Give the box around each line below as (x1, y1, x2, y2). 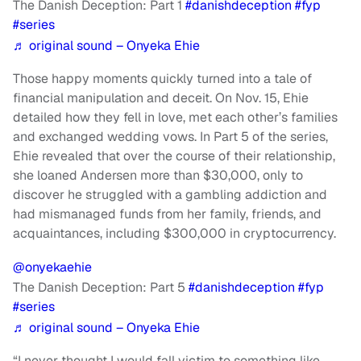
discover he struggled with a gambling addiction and (13, 186, 327, 204)
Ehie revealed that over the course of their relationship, (13, 147, 335, 165)
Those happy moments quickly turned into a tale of (13, 70, 312, 88)
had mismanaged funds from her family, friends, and (13, 205, 322, 223)
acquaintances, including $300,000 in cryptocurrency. (13, 225, 336, 243)
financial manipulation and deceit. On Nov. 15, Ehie (13, 89, 309, 107)
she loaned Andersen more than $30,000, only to (13, 167, 303, 185)
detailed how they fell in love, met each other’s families (13, 109, 338, 127)
